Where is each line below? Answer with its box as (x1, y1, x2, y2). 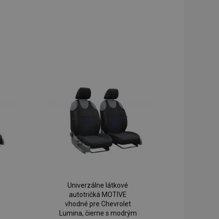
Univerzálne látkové (67, 181, 129, 190)
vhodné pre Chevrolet (65, 200, 131, 208)
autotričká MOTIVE (69, 191, 127, 199)
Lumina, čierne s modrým (59, 209, 137, 218)
